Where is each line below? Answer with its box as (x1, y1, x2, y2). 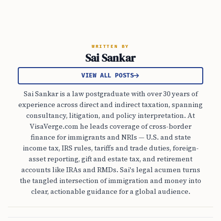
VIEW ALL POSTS (81, 72, 134, 80)
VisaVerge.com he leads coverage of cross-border (30, 121, 191, 132)
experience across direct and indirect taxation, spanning (18, 100, 203, 110)
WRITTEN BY (91, 44, 130, 50)
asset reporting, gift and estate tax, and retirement (29, 154, 192, 164)
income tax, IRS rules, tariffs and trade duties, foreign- (22, 143, 199, 153)
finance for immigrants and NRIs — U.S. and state (30, 132, 191, 143)
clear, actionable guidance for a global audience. (31, 186, 190, 197)
